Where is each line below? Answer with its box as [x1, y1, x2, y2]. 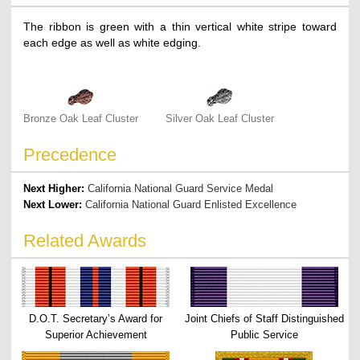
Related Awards [23, 230, 147, 251]
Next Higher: [23, 182, 88, 194]
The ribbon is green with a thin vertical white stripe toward [23, 19, 337, 33]
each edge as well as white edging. [23, 35, 202, 49]
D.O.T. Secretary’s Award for [29, 312, 163, 325]
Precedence [23, 144, 117, 165]
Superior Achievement [44, 328, 147, 341]
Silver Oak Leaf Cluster [166, 112, 275, 125]
